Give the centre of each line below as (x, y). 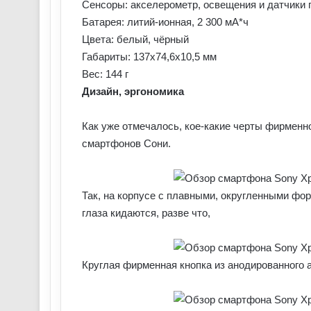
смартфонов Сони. (126, 143)
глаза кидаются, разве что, (146, 213)
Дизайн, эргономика (133, 91)
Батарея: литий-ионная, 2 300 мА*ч (165, 22)
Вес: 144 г (105, 74)
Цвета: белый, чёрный (135, 39)
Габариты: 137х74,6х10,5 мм (149, 57)
